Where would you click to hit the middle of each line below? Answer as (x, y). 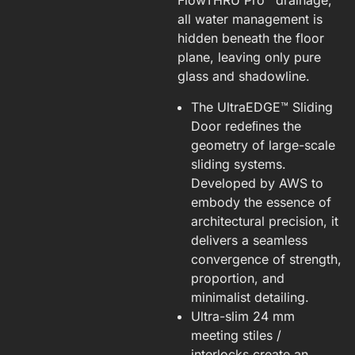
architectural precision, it (265, 221)
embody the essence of (261, 202)
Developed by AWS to (257, 183)
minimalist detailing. (250, 297)
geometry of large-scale (263, 145)
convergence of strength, (266, 259)
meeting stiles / (236, 335)
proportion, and (238, 278)
